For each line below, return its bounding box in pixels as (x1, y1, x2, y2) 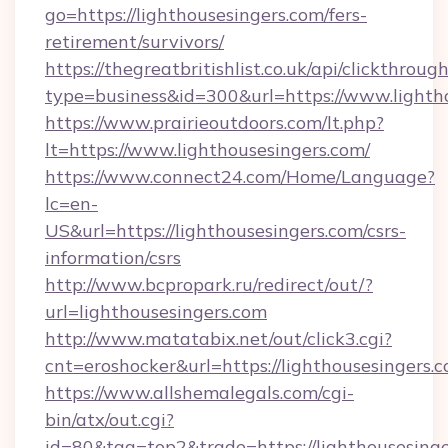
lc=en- (45, 192, 98, 215)
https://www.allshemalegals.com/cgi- (45, 381, 354, 404)
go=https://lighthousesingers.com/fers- (45, 3, 367, 26)
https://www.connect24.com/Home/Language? (45, 165, 435, 188)
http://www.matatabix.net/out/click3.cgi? (45, 327, 392, 350)
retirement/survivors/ (45, 30, 224, 53)
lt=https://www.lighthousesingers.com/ (45, 138, 370, 161)
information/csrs (45, 246, 181, 269)
